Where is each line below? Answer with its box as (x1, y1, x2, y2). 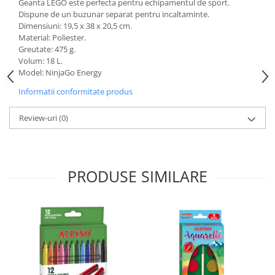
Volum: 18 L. (18, 55, 63, 66)
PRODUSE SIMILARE (68, 166, 207, 187)
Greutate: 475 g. (18, 44, 76, 55)
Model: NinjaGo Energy (18, 67, 102, 78)
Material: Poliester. (18, 32, 86, 43)
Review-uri (19, 112, 59, 123)
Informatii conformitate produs (18, 86, 133, 97)
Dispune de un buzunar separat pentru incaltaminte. (18, 9, 209, 20)
